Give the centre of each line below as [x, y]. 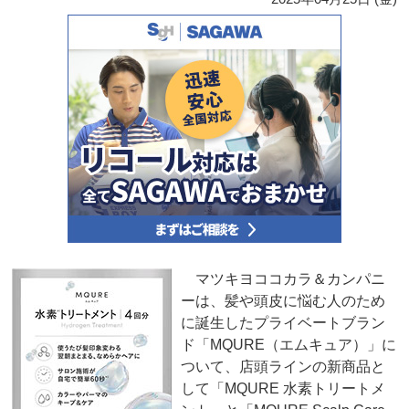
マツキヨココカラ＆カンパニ [283, 279]
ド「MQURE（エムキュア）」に [289, 345]
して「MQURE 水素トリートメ [283, 389]
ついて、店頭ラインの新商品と [283, 367]
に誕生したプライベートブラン [283, 323]
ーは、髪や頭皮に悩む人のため [283, 301]
